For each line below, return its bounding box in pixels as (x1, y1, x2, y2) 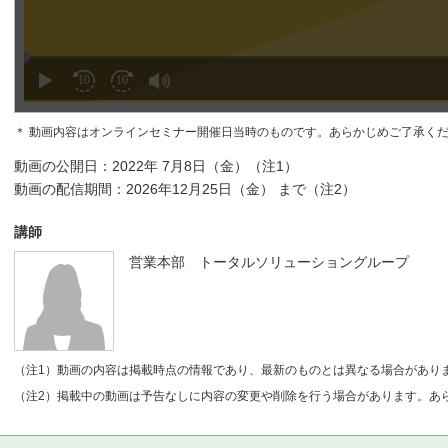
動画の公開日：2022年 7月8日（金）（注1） (14, 157, 298, 174)
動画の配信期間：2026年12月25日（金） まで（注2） (14, 180, 356, 197)
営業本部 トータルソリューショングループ (129, 253, 409, 270)
